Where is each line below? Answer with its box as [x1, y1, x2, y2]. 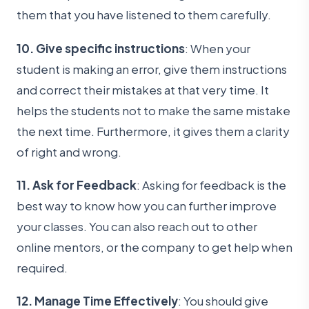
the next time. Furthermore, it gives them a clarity [17, 123, 290, 139]
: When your [185, 40, 250, 56]
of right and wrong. [17, 143, 121, 159]
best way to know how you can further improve [17, 198, 277, 214]
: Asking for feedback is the [137, 177, 286, 193]
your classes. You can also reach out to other [17, 219, 257, 235]
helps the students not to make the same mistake [17, 102, 290, 118]
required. [17, 260, 68, 276]
